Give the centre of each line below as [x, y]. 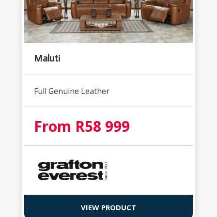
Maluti [47, 58]
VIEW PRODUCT [108, 207]
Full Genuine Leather [71, 91]
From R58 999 [82, 126]
